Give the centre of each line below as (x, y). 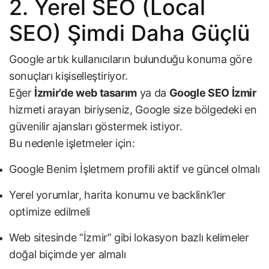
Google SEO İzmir (213, 93)
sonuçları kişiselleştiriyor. (68, 76)
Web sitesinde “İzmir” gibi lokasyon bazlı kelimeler (129, 238)
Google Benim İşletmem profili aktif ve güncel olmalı (134, 169)
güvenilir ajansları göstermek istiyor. (96, 127)
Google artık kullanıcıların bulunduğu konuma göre (131, 59)
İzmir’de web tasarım (86, 93)
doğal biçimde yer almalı (68, 255)
